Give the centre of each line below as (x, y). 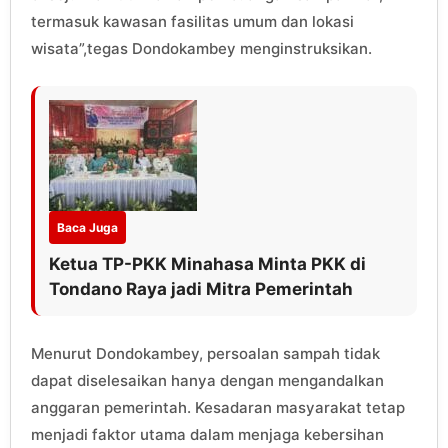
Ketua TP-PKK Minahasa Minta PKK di (207, 263)
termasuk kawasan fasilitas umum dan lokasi (192, 21)
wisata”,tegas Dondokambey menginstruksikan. (201, 48)
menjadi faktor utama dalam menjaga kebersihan (207, 434)
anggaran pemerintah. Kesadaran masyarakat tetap (218, 407)
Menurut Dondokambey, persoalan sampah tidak (205, 353)
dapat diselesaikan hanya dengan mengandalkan (207, 380)
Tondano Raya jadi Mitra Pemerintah (201, 288)
